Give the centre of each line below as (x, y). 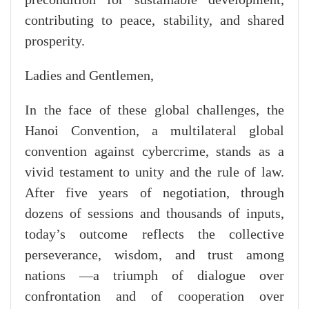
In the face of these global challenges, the (154, 110)
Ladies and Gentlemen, (89, 76)
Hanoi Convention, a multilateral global (154, 131)
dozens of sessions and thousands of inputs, (154, 213)
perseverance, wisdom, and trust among (154, 255)
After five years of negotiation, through (154, 193)
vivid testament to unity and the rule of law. (154, 172)
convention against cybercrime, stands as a (154, 151)
